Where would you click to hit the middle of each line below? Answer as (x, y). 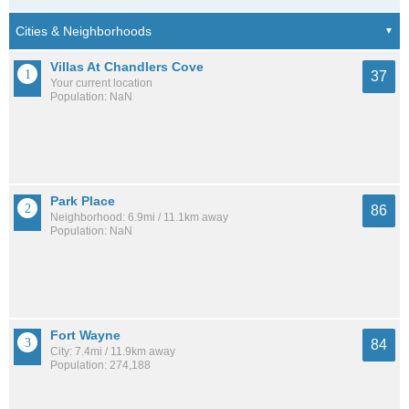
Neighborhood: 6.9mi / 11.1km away (139, 218)
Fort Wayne (85, 336)
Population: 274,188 (100, 366)
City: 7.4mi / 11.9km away (113, 352)
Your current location (101, 84)
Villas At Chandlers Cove (127, 67)
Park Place (83, 201)
